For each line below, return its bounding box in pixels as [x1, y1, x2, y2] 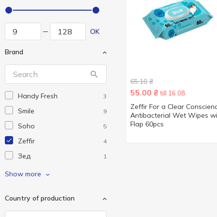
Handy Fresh [18, 92, 58, 100]
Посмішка [18, 167, 49, 175]
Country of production [5, 194, 75, 202]
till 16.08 [160, 89, 185, 97]
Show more [5, 170, 41, 178]
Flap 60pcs [130, 120, 164, 128]
